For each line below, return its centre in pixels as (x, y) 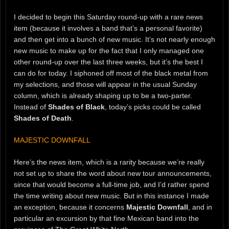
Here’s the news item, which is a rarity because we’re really (109, 162)
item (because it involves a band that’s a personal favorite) (108, 28)
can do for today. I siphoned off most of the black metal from (111, 73)
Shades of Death (43, 118)
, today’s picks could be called (153, 107)
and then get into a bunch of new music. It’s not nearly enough (114, 40)
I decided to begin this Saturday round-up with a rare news (108, 17)
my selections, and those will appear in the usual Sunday (105, 85)
